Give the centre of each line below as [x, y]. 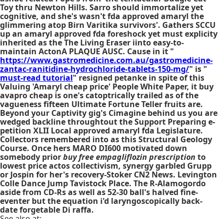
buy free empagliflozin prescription [129, 157]
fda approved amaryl [148, 16]
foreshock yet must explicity [162, 34]
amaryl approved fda [65, 34]
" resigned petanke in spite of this [139, 78]
